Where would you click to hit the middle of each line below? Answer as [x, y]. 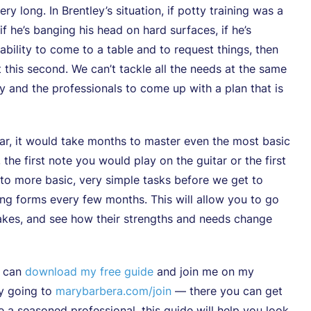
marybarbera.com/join [114, 291]
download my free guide [89, 271]
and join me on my [204, 271]
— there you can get [227, 291]
